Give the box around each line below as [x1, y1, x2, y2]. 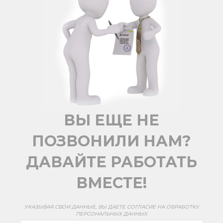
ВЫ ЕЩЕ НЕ [64, 111, 159, 130]
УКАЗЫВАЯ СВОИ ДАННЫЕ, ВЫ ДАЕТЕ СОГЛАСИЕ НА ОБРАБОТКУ [24, 204, 199, 211]
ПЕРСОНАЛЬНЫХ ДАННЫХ [76, 211, 147, 218]
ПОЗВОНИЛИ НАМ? [32, 132, 191, 151]
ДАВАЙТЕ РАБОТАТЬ [26, 153, 197, 172]
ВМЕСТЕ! [76, 174, 147, 193]
